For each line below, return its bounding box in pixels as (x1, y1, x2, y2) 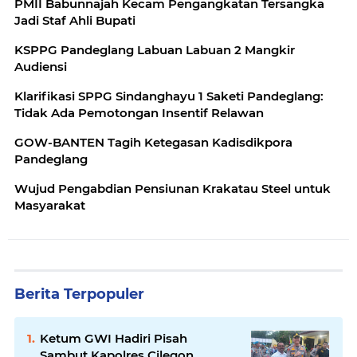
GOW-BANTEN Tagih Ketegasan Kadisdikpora (14, 134, 292, 150)
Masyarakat (14, 197, 85, 213)
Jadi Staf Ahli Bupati (14, 12, 135, 28)
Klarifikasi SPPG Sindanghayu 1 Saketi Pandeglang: (14, 88, 324, 104)
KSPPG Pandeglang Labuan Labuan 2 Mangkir (14, 41, 295, 57)
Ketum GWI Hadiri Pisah (40, 330, 187, 346)
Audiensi (14, 58, 67, 74)
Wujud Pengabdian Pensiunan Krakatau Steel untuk (14, 180, 331, 196)
